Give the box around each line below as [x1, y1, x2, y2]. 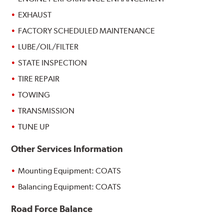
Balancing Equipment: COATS [18, 182, 121, 192]
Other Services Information [11, 143, 123, 154]
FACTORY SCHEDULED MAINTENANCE [18, 26, 155, 36]
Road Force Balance [11, 203, 93, 214]
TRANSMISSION [18, 106, 75, 116]
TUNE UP [18, 122, 50, 132]
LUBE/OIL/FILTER [18, 42, 79, 52]
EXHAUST [18, 10, 52, 20]
